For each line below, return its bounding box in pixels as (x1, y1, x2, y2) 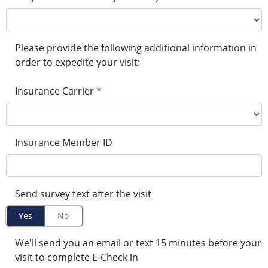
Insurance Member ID (15, 136, 112, 150)
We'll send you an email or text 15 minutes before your (15, 236, 261, 250)
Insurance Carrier (15, 84, 94, 98)
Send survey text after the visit (15, 187, 151, 201)
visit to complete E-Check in (15, 251, 138, 264)
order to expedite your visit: (15, 56, 140, 69)
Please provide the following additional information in (15, 41, 257, 55)
